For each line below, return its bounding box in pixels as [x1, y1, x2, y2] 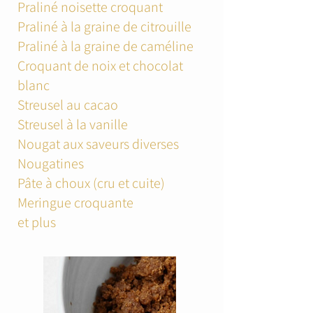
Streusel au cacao [17, 96, 118, 114]
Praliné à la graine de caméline [17, 37, 196, 55]
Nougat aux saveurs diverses [17, 135, 179, 153]
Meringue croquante [17, 194, 133, 212]
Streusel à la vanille [17, 115, 128, 133]
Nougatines [17, 154, 87, 173]
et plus [17, 213, 56, 231]
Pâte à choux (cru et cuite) [17, 174, 165, 192]
